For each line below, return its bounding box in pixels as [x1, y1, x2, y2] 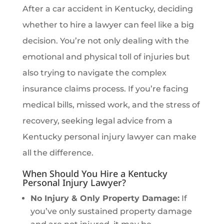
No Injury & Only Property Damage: [30, 193, 179, 203]
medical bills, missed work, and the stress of [22, 100, 200, 110]
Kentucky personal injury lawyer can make [22, 132, 196, 142]
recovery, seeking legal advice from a [22, 116, 172, 126]
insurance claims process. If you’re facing [22, 84, 188, 94]
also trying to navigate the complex [22, 68, 166, 78]
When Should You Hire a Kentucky [22, 167, 167, 180]
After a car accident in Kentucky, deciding [22, 4, 193, 14]
